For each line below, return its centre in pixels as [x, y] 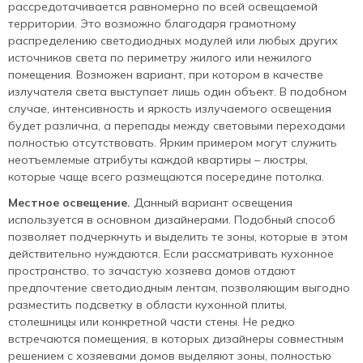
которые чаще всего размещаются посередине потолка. [166, 176]
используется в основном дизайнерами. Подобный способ [172, 219]
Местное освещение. [69, 202]
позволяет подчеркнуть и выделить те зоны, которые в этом [178, 236]
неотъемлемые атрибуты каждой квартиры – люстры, [158, 159]
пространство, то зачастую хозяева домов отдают [152, 270]
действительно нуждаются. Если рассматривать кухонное [171, 253]
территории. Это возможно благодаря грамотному [152, 23]
